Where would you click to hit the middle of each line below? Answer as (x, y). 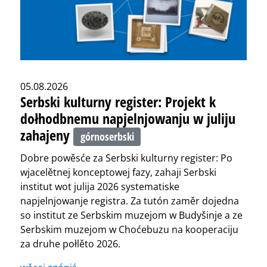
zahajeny (47, 135)
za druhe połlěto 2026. (70, 243)
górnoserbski (107, 137)
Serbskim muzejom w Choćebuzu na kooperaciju (129, 229)
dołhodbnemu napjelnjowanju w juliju (128, 119)
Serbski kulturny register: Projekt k (118, 102)
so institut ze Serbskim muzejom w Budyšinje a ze (131, 215)
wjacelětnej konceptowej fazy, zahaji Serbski (118, 172)
